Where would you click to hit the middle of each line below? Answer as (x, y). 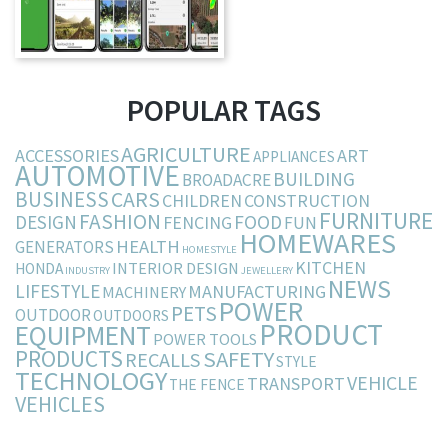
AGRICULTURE (186, 154)
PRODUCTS (69, 359)
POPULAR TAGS (224, 110)
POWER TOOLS (205, 339)
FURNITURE (376, 221)
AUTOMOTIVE (97, 176)
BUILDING (314, 179)
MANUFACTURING (257, 292)
